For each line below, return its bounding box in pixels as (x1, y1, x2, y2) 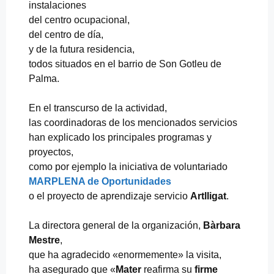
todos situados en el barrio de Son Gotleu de (29, 58, 221, 69)
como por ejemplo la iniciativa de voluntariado (29, 161, 228, 172)
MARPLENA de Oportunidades (29, 176, 171, 187)
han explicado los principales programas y (29, 131, 212, 143)
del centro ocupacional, (29, 14, 130, 25)
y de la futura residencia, (29, 43, 135, 54)
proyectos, (29, 146, 73, 157)
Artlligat (190, 190, 226, 201)
